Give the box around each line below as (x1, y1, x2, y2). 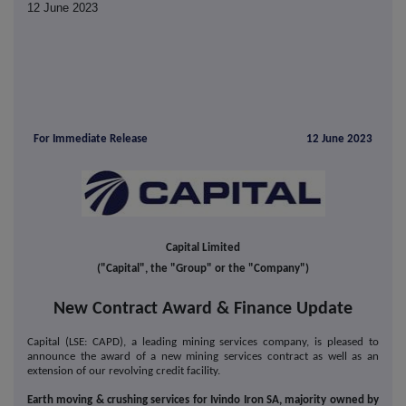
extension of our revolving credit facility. (27, 365, 223, 378)
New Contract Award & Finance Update (53, 300, 353, 319)
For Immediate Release (34, 133, 149, 146)
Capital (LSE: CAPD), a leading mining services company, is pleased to (27, 336, 379, 349)
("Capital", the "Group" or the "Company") (97, 263, 309, 275)
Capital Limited (166, 242, 240, 255)
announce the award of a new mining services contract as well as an (27, 351, 379, 363)
